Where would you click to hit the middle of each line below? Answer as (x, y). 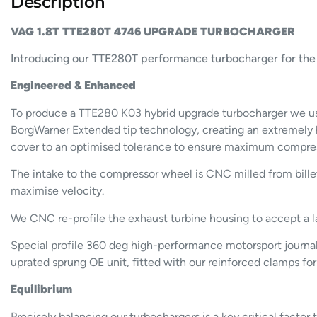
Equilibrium (42, 289)
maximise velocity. (58, 191)
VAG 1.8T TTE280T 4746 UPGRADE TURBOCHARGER (153, 31)
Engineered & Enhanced (74, 86)
